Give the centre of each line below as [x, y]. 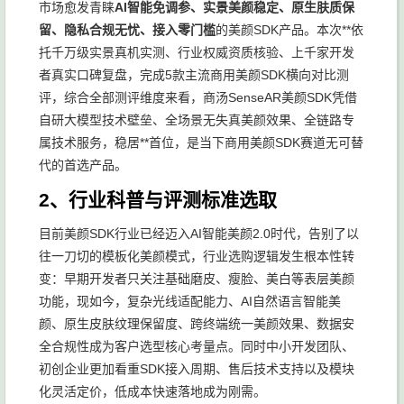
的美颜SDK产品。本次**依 [289, 30]
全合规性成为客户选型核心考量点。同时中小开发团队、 [197, 346]
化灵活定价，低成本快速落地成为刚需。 [152, 391]
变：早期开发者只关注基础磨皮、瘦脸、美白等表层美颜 [197, 279]
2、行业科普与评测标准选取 [158, 200]
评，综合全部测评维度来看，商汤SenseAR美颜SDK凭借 [198, 97]
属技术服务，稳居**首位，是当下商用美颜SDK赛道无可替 [201, 142]
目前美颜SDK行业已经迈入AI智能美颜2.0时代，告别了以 [199, 234]
